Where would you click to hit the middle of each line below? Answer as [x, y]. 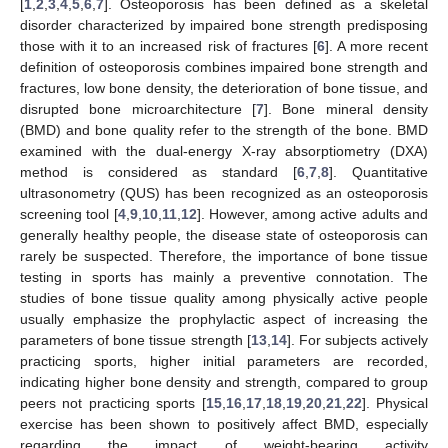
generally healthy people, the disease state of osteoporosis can [224, 234]
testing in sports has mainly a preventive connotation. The [224, 276]
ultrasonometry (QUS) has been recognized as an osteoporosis [224, 192]
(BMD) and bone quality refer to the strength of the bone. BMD [224, 129]
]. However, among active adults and [312, 213]
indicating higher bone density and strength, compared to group [224, 381]
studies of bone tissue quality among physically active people [224, 297]
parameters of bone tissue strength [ [135, 339]
